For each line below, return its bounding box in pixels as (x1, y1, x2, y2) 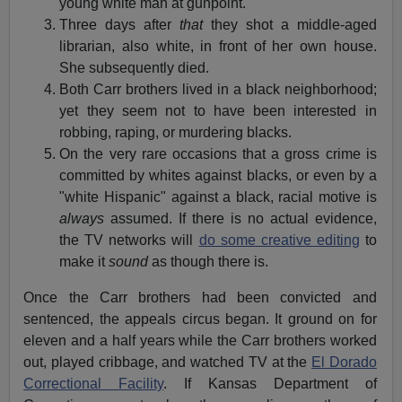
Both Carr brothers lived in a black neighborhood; (59, 81, 377, 97)
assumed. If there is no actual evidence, (104, 210, 377, 226)
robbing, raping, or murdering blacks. (59, 124, 293, 140)
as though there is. (148, 253, 269, 269)
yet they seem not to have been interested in (59, 102, 377, 118)
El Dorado (311, 354, 377, 370)
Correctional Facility (23, 375, 164, 391)
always (59, 210, 105, 226)
